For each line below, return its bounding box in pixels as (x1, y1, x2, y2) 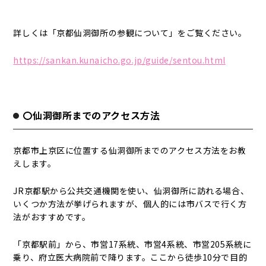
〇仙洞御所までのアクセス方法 (23, 108, 160, 122)
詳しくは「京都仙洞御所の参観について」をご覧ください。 (13, 27, 247, 39)
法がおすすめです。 (13, 211, 91, 223)
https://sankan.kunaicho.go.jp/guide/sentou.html (13, 54, 226, 66)
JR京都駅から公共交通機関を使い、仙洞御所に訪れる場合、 (13, 185, 249, 197)
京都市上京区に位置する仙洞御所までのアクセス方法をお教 (13, 144, 246, 156)
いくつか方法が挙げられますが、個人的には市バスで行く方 (13, 198, 247, 210)
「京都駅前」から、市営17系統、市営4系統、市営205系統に (13, 238, 252, 250)
